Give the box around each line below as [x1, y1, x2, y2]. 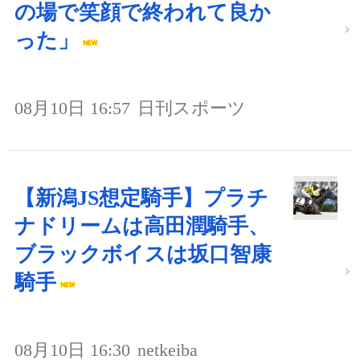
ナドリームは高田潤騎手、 [14, 214, 269, 238]
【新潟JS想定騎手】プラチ [14, 186, 268, 210]
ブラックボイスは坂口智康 [14, 242, 272, 266]
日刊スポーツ [137, 97, 246, 118]
